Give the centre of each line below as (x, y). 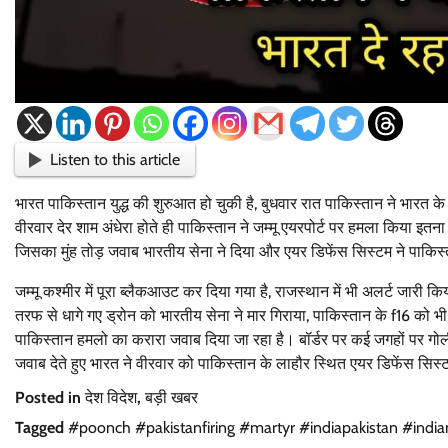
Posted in (50, 398)
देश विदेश (111, 398)
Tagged (41, 428)
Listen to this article (115, 159)
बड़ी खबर (171, 398)
